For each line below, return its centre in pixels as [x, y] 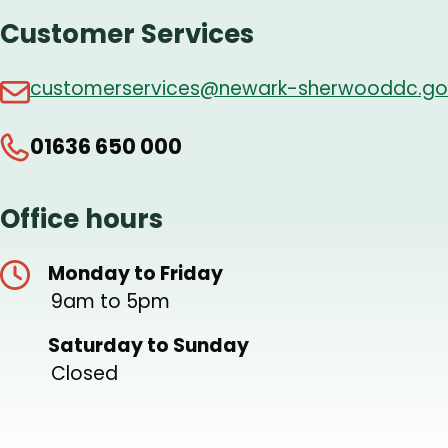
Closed [84, 374]
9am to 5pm [110, 302]
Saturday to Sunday [148, 346]
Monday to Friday [135, 274]
